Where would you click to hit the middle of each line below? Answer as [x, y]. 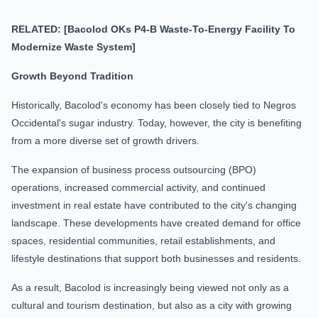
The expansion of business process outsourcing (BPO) [134, 170]
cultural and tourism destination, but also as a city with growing [152, 305]
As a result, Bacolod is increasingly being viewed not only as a [150, 287]
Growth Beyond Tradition [72, 76]
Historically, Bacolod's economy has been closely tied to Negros [154, 105]
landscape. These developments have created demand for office [156, 223]
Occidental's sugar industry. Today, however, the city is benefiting [157, 123]
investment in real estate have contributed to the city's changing [154, 205]
